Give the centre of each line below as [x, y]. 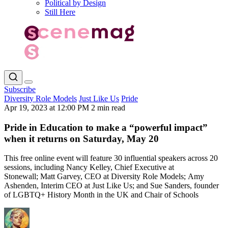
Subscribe [20, 89]
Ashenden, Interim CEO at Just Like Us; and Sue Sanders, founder [111, 186]
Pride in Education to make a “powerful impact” [106, 127]
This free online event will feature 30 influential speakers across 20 [111, 158]
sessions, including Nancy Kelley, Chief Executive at [89, 167]
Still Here [60, 12]
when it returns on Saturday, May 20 [81, 138]
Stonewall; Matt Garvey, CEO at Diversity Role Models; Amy [104, 177]
